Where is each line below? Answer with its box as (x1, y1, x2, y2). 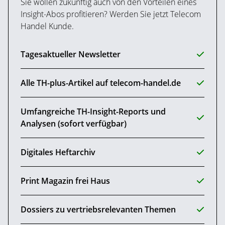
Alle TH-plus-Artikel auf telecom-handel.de (21, 77, 181, 89)
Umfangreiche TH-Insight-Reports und (21, 106, 166, 118)
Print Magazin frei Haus (21, 175, 110, 187)
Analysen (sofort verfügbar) (21, 118, 127, 130)
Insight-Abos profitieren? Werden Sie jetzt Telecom (21, 9, 201, 20)
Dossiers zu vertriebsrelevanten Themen (21, 204, 176, 215)
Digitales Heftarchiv (21, 147, 95, 158)
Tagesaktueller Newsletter (21, 49, 121, 60)
